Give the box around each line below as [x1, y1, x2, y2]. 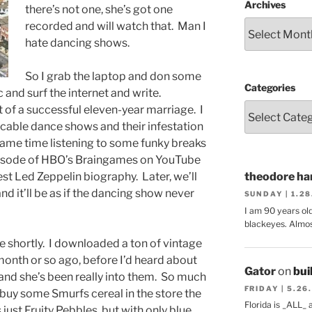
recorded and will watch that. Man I [25, 19, 206, 33]
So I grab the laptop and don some [25, 70, 201, 84]
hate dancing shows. [25, 36, 130, 50]
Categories [244, 81, 295, 94]
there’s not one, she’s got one [25, 3, 173, 17]
